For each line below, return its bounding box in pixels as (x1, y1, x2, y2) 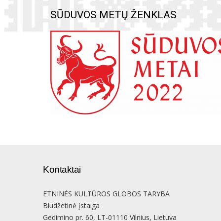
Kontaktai (43, 164, 81, 175)
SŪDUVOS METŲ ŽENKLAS (50, 9, 177, 21)
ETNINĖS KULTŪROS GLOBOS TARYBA (43, 189, 170, 198)
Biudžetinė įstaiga (43, 201, 100, 210)
